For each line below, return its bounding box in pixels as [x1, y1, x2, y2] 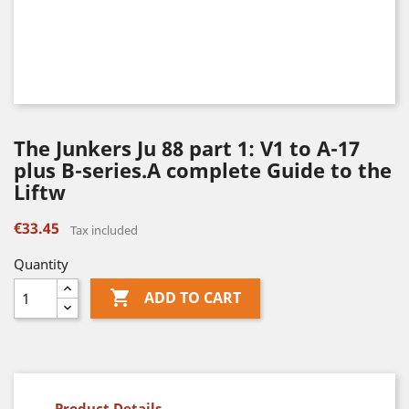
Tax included [70, 222, 138, 238]
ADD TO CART [143, 288, 241, 309]
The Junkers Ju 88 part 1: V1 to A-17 [14, 134, 360, 162]
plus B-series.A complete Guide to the [14, 156, 392, 184]
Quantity [14, 255, 68, 273]
